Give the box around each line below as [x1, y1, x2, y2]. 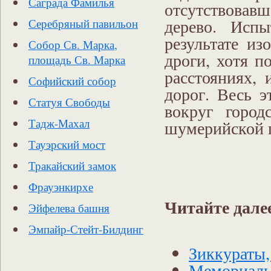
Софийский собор [28, 73, 116, 88]
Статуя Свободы [28, 94, 110, 109]
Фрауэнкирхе [28, 179, 93, 194]
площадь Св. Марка [28, 52, 125, 67]
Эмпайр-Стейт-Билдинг [28, 221, 143, 237]
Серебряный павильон [28, 16, 138, 31]
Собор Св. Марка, [28, 37, 117, 52]
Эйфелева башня [28, 200, 109, 215]
